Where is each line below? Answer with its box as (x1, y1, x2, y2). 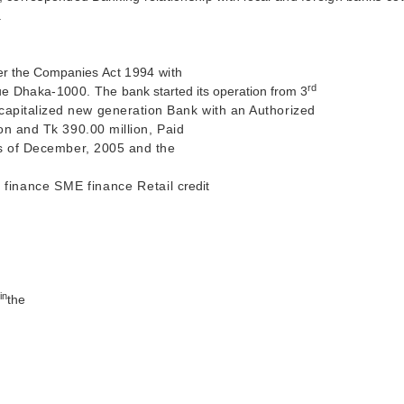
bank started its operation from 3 (122, 84, 308, 98)
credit (178, 179, 209, 193)
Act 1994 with (102, 65, 183, 79)
